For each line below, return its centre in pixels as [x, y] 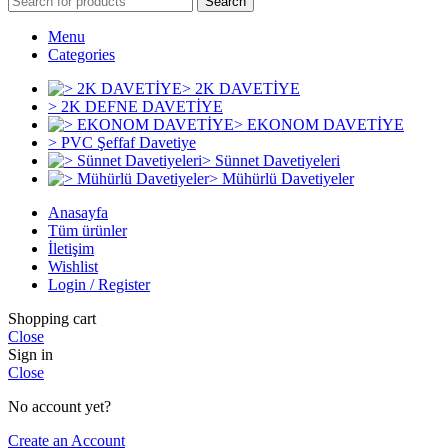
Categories [81, 55]
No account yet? [59, 407]
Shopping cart [52, 319]
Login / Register [99, 285]
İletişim [71, 249]
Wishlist [73, 267]
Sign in [30, 355]
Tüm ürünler [87, 231]
